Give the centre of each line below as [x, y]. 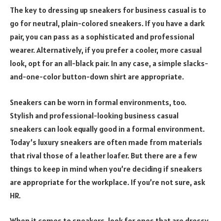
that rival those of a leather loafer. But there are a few [103, 155]
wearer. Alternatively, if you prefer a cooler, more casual [106, 50]
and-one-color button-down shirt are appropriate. [97, 77]
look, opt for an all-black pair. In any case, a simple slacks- [109, 63]
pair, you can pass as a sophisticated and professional [102, 37]
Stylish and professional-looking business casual [94, 115]
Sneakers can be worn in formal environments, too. [98, 102]
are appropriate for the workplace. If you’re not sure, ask [108, 182]
